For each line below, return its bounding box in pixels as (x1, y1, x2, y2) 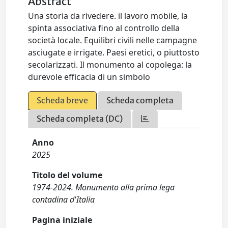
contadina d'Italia (32, 194, 95, 205)
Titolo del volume (32, 169, 103, 181)
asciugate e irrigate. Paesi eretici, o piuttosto (28, 47, 200, 58)
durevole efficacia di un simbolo (28, 71, 151, 82)
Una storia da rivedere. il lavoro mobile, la (28, 10, 188, 21)
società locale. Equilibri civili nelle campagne (28, 35, 197, 46)
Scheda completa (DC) (37, 113, 123, 124)
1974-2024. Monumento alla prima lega (32, 182, 175, 193)
